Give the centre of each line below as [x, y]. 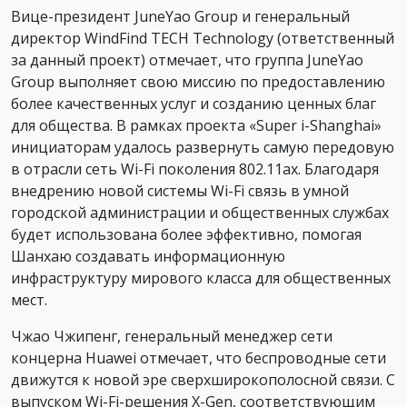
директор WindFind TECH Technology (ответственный [203, 38]
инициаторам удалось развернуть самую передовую [203, 147]
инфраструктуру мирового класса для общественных [201, 278]
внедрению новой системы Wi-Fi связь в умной [180, 190]
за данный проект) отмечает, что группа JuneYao [189, 60]
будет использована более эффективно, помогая [186, 234]
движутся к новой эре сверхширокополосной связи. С [203, 379]
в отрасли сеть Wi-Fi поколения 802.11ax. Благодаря [195, 169]
